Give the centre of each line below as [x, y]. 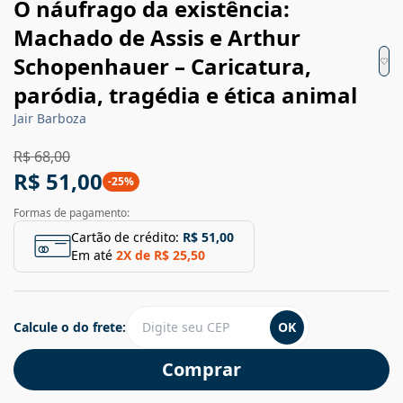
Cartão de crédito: [125, 237]
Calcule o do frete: [70, 327]
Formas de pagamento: [72, 212]
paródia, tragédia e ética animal [185, 94]
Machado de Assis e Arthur [157, 37]
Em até [92, 255]
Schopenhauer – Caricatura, [162, 66]
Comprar [201, 369]
